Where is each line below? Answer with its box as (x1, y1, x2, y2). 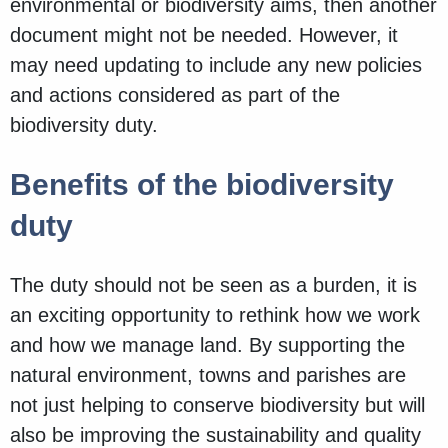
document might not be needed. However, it (10, 24, 398, 47)
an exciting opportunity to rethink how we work (10, 304, 420, 327)
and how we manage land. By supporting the (10, 334, 405, 357)
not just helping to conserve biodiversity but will (10, 394, 425, 417)
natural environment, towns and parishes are (10, 364, 406, 387)
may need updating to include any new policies (10, 54, 422, 77)
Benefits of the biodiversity (10, 168, 394, 202)
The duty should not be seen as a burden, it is (10, 274, 417, 297)
